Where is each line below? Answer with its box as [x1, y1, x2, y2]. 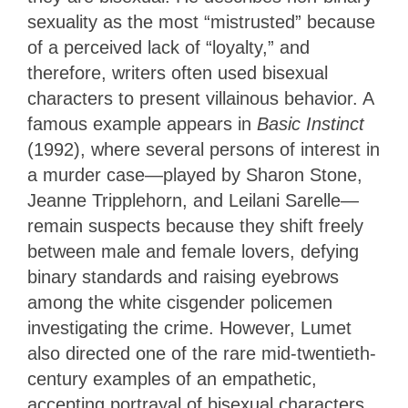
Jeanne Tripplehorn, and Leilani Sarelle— [27, 190, 359, 211]
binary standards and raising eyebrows [27, 267, 339, 288]
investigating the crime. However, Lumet [27, 318, 352, 339]
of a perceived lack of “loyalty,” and [27, 37, 310, 58]
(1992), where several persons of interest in [27, 139, 380, 160]
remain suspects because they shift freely [27, 216, 363, 237]
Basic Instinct [257, 114, 364, 135]
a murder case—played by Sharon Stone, [27, 165, 362, 186]
